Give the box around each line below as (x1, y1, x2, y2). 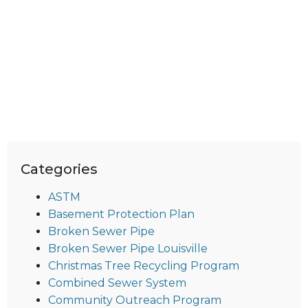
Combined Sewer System (48, 276, 186, 289)
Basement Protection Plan (48, 207, 195, 221)
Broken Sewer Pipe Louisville (48, 241, 208, 255)
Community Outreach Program (48, 293, 221, 307)
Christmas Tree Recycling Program (48, 258, 239, 272)
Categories (21, 160, 98, 177)
